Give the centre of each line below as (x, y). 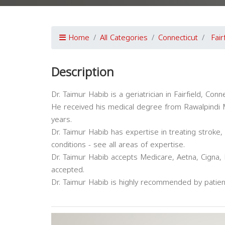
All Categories (124, 38)
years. (62, 120)
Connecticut (178, 38)
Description (83, 72)
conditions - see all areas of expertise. (118, 145)
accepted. (68, 170)
